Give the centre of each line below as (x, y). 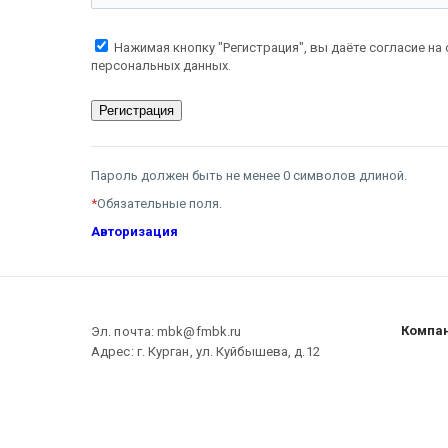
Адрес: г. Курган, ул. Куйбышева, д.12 (205, 351)
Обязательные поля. (159, 203)
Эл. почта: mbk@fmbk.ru (166, 331)
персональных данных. (161, 65)
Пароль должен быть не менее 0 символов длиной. (249, 175)
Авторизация (134, 231)
